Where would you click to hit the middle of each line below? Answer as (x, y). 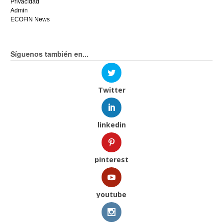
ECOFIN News (30, 19)
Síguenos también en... (50, 54)
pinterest (111, 159)
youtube (111, 195)
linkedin (111, 124)
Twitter (111, 90)
